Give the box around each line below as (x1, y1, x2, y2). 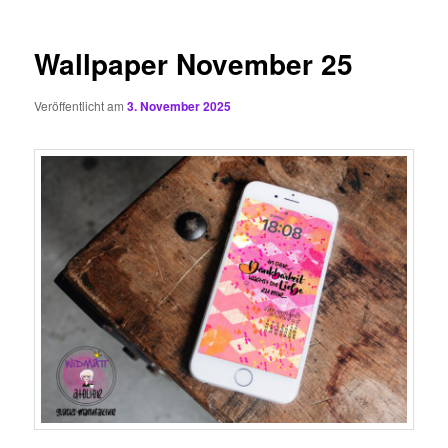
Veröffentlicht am (34, 96, 128, 114)
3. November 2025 (127, 96, 232, 115)
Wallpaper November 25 (34, 43, 354, 85)
